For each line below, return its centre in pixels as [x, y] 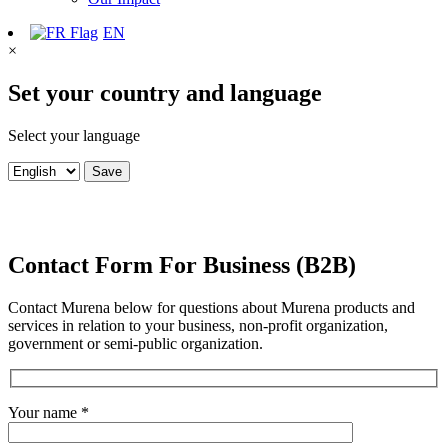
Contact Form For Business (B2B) [182, 264]
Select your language [74, 135]
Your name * [48, 413]
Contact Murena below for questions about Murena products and [211, 307]
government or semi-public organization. [135, 343]
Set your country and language [165, 92]
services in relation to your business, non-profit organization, [198, 325]
